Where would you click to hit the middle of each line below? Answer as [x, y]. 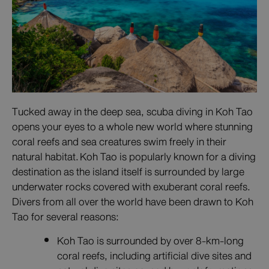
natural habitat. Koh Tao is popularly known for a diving [134, 157]
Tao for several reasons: [65, 217]
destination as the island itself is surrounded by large [128, 172]
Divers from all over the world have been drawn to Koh [133, 202]
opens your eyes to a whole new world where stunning [132, 127]
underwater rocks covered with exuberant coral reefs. [131, 187]
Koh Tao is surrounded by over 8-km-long [150, 241]
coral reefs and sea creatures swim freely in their [119, 142]
